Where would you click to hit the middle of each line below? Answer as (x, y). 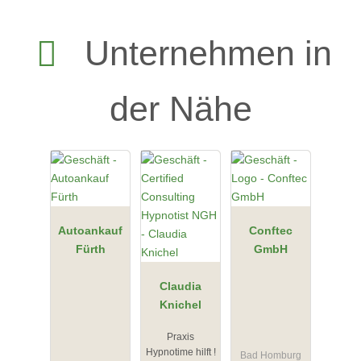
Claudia (180, 286)
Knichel (180, 304)
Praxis (180, 337)
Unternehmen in (208, 53)
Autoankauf (90, 230)
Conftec (271, 230)
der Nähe (180, 108)
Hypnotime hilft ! (180, 353)
